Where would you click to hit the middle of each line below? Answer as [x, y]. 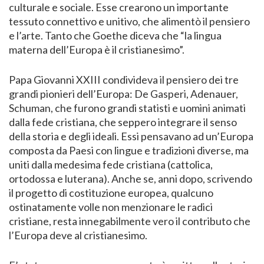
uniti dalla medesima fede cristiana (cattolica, [111, 164]
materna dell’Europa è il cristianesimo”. [97, 49]
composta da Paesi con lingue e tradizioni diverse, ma [129, 150]
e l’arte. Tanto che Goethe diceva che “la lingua [115, 35]
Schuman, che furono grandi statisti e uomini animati [127, 108]
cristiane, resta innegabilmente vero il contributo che [130, 221]
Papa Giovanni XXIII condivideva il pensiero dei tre [124, 79]
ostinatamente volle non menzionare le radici [111, 207]
